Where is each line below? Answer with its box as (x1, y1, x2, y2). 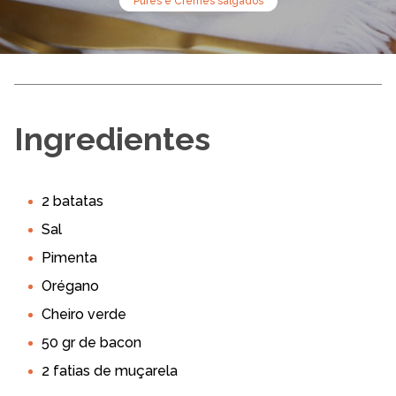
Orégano (42, 278, 99, 294)
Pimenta (42, 249, 97, 266)
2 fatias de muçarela (42, 362, 178, 379)
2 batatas (42, 193, 103, 209)
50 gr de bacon (42, 334, 141, 351)
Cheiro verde (42, 306, 126, 323)
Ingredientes (14, 120, 210, 157)
